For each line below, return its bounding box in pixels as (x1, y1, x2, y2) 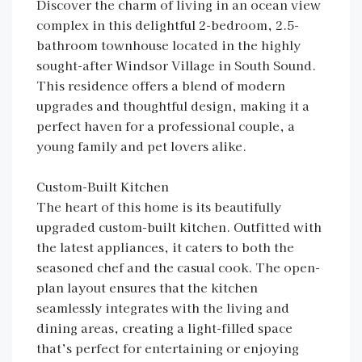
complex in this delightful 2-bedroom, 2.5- (36, 16, 299, 33)
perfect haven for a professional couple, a (36, 117, 295, 134)
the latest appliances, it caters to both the (36, 238, 294, 255)
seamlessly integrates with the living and (36, 299, 289, 316)
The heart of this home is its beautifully (36, 198, 281, 215)
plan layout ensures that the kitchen (36, 279, 258, 296)
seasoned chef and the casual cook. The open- (36, 259, 320, 276)
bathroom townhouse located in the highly (36, 36, 301, 53)
